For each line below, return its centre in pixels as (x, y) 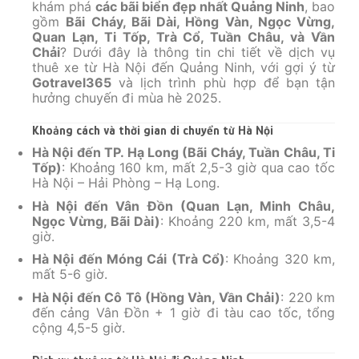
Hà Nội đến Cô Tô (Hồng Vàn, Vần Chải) (157, 297)
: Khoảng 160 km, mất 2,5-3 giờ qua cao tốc (198, 168)
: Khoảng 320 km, (280, 259)
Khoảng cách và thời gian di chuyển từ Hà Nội (153, 131)
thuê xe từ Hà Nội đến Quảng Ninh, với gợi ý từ (184, 68)
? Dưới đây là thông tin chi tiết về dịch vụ (198, 52)
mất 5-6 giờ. (70, 274)
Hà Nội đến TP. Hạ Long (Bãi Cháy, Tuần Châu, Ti (184, 153)
